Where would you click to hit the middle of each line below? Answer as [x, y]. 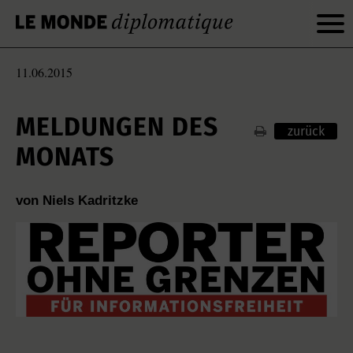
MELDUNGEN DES [117, 127]
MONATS [65, 157]
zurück [306, 131]
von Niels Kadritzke [77, 201]
